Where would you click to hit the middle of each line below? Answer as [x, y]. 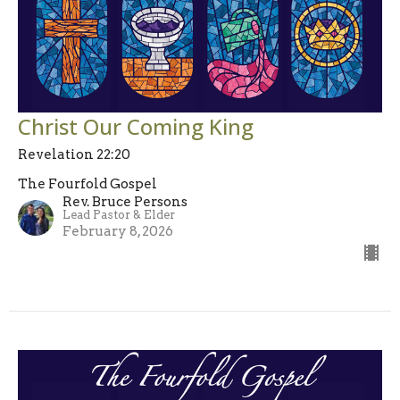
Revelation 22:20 [74, 154]
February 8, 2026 [118, 231]
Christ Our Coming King [136, 126]
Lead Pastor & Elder [119, 214]
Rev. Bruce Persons [125, 201]
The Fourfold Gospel [87, 183]
